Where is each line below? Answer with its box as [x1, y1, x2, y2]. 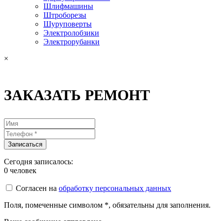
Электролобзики [43, 29, 99, 37]
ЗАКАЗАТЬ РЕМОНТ [4, 87, 150, 103]
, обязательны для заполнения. [109, 201, 211, 209]
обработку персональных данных [59, 184, 171, 192]
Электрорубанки [43, 37, 100, 46]
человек [8, 166, 37, 175]
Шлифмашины [43, 2, 93, 10]
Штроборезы [43, 11, 86, 19]
